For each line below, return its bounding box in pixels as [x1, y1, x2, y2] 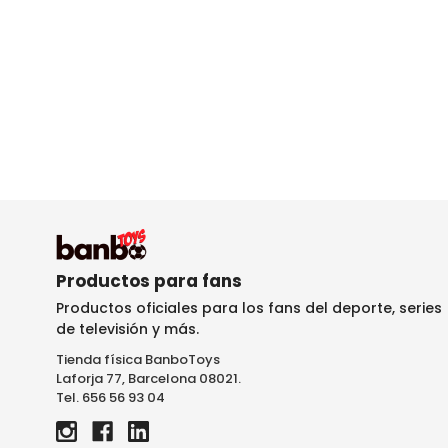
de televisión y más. [56, 319, 199, 340]
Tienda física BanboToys [56, 350, 220, 370]
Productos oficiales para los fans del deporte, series [56, 298, 442, 319]
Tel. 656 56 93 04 [56, 388, 165, 408]
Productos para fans [56, 269, 242, 294]
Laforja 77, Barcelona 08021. [56, 369, 241, 389]
